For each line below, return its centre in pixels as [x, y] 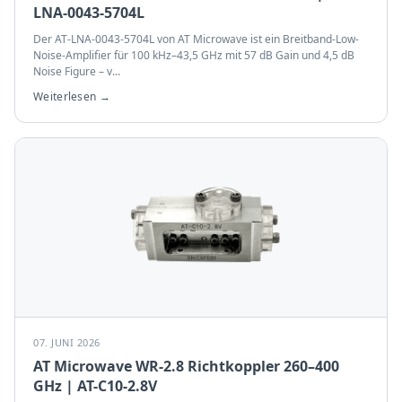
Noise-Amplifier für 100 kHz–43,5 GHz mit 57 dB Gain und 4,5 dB [194, 55]
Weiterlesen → [72, 96]
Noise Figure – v [73, 71]
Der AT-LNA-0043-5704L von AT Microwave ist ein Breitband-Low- [196, 39]
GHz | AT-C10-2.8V [95, 386]
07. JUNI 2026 [67, 342]
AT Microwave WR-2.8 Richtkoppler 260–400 [186, 366]
